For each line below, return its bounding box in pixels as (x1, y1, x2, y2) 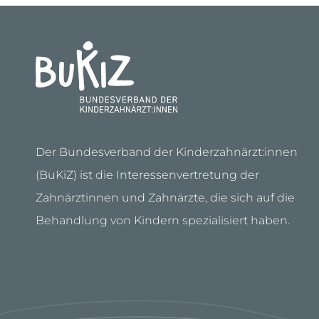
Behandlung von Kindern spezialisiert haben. (36, 214, 290, 227)
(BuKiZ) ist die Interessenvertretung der (36, 168, 259, 182)
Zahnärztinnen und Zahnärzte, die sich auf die (36, 191, 295, 204)
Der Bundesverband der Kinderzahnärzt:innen (36, 145, 298, 159)
